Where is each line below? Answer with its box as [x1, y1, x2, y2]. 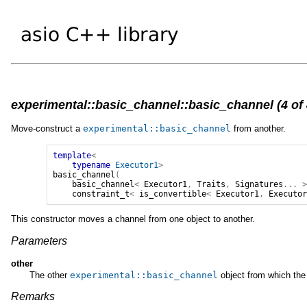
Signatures [235, 179, 284, 189]
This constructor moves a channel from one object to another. [11, 213, 255, 224]
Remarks [11, 290, 55, 302]
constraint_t [72, 188, 130, 199]
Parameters [11, 234, 67, 247]
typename [72, 160, 111, 170]
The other [29, 269, 70, 280]
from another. [231, 123, 286, 134]
